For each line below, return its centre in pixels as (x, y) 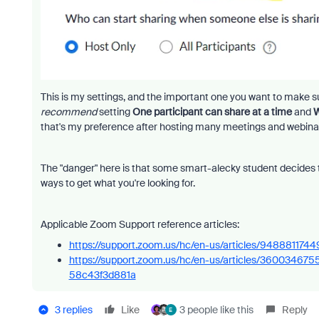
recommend (68, 112)
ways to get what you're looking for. (117, 183)
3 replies (73, 310)
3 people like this (216, 310)
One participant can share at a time (212, 112)
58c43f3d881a (102, 275)
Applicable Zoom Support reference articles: (140, 225)
